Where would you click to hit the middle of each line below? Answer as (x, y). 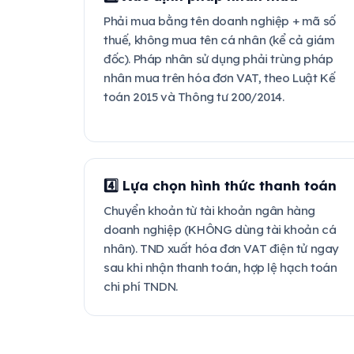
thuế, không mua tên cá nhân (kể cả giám (219, 40)
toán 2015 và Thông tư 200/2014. (194, 97)
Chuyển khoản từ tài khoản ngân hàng (209, 211)
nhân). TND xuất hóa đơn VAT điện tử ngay (221, 249)
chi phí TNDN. (141, 286)
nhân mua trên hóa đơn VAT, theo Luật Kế (220, 78)
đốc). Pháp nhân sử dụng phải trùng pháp (218, 59)
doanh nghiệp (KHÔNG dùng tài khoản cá (220, 230)
